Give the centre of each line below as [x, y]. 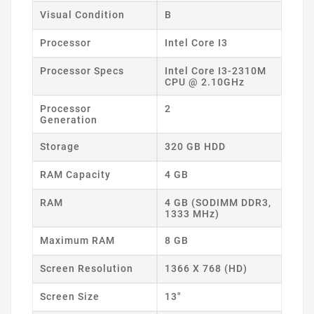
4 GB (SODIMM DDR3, [218, 203]
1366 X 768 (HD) [206, 269]
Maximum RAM [77, 241]
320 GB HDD [195, 147]
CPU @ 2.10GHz [205, 82]
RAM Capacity [75, 175]
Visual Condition [82, 15]
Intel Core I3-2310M [216, 71]
